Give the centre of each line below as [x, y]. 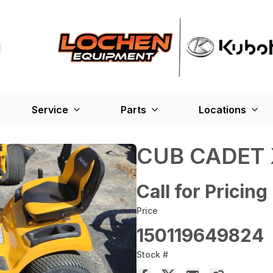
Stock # [152, 254]
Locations [222, 109]
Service [50, 109]
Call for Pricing [202, 191]
